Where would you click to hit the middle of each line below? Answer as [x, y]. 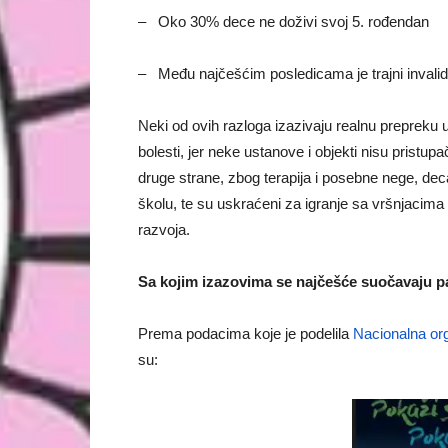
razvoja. [164, 229]
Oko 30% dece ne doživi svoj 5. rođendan [293, 21]
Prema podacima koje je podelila [245, 333]
